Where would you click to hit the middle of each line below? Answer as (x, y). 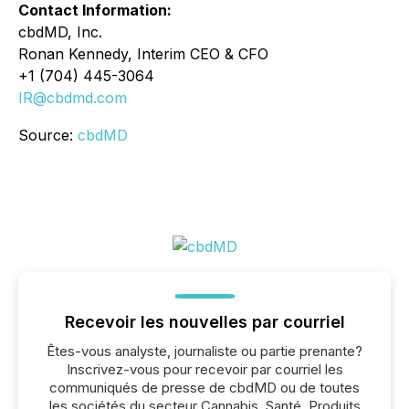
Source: (48, 135)
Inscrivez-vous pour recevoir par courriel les (204, 369)
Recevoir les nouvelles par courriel (204, 322)
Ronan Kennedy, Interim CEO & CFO (143, 54)
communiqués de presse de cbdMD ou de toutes (204, 388)
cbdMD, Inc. (60, 32)
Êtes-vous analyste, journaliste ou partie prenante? (204, 351)
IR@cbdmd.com (73, 98)
